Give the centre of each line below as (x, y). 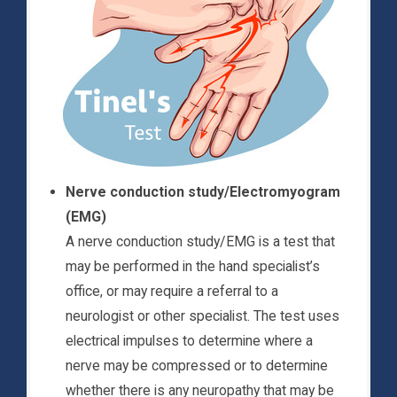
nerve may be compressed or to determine (197, 366)
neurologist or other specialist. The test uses (202, 316)
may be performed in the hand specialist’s (193, 267)
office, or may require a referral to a (172, 292)
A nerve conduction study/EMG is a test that (200, 242)
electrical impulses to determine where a (189, 341)
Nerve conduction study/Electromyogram (203, 192)
